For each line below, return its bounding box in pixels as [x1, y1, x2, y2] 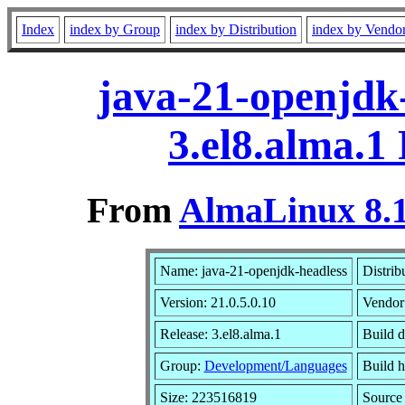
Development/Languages [203, 357, 347, 373]
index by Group [70, 22, 160, 37]
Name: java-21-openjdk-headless [159, 262, 347, 278]
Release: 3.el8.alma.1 [159, 325, 281, 342]
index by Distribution [175, 22, 297, 37]
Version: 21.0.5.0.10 [159, 294, 276, 310]
